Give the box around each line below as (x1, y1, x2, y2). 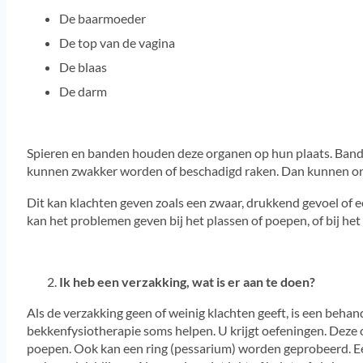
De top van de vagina (58, 34, 175, 50)
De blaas (58, 58, 107, 75)
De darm (58, 83, 107, 99)
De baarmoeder (58, 10, 146, 26)
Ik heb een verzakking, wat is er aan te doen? (58, 274, 315, 290)
